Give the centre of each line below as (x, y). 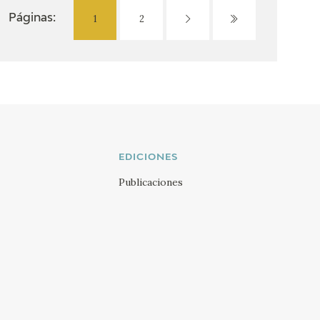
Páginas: (32, 19)
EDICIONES (148, 158)
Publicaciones (150, 182)
